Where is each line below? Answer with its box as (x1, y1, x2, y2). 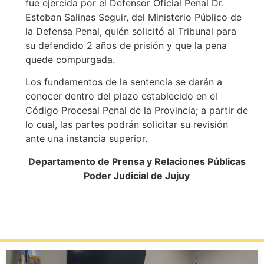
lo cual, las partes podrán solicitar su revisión (25, 118, 228, 131)
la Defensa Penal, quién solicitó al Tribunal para (25, 25, 236, 38)
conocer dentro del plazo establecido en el (25, 90, 217, 103)
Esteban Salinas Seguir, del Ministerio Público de (25, 11, 242, 24)
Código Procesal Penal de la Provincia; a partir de (25, 104, 248, 117)
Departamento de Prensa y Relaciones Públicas (28, 155, 246, 167)
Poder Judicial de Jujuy (84, 169, 190, 181)
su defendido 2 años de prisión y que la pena (25, 39, 227, 52)
